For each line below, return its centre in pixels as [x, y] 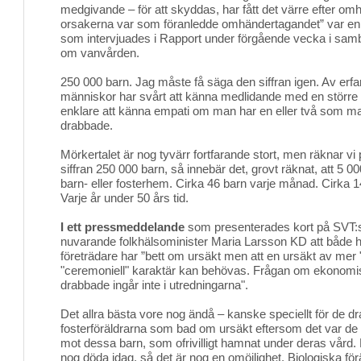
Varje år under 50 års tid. [124, 198]
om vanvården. [100, 53]
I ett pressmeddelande [122, 227]
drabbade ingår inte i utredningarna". [154, 285]
